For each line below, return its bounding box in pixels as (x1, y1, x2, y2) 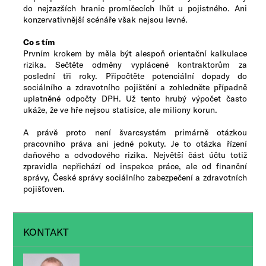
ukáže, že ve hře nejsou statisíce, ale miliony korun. (23, 104, 218, 115)
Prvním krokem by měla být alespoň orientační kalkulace (23, 48, 247, 58)
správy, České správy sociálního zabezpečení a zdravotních (23, 172, 247, 182)
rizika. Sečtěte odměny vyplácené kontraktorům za (23, 59, 247, 69)
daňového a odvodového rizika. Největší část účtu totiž (23, 150, 247, 160)
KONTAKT (23, 226, 69, 237)
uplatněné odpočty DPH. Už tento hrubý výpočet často (23, 93, 247, 103)
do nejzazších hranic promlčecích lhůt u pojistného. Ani (23, 3, 247, 13)
